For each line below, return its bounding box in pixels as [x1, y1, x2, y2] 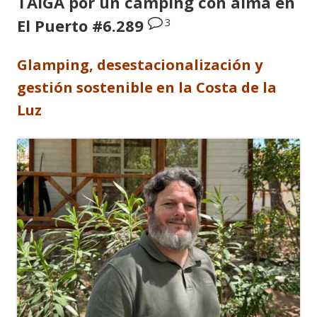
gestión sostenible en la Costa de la [17, 78, 277, 98]
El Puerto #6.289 [17, 15, 144, 37]
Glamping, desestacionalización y [17, 55, 263, 75]
